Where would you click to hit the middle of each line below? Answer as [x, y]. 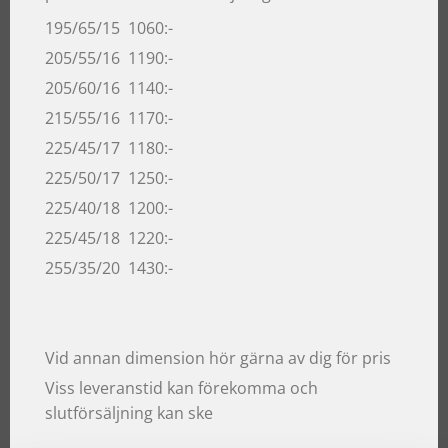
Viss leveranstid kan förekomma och [181, 387]
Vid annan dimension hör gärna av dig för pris [218, 357]
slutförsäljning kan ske [129, 412]
